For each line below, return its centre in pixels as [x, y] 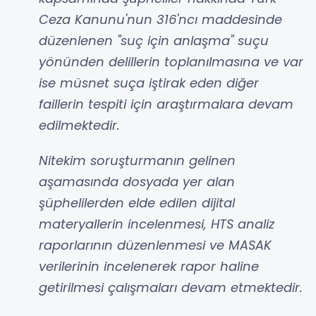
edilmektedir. [79, 126]
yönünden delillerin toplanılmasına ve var [171, 62]
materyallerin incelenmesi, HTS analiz [157, 224]
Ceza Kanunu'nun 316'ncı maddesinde [160, 20]
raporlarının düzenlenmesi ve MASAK [155, 245]
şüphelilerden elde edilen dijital [137, 203]
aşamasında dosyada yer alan [137, 182]
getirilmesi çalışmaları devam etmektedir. [171, 288]
